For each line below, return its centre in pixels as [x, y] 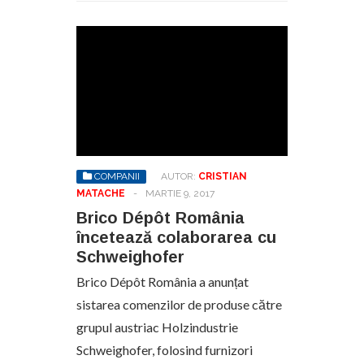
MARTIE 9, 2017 [180, 193]
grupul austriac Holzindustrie [157, 327]
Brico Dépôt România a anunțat [162, 282]
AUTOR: [180, 176]
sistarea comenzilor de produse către [179, 304]
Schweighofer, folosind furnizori [165, 350]
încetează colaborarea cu [176, 237]
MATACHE [101, 193]
